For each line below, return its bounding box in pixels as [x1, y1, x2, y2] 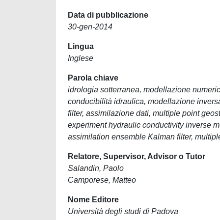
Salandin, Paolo [68, 164, 124, 172]
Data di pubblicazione [68, 11, 148, 19]
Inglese [68, 54, 93, 62]
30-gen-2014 [68, 23, 112, 31]
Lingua [68, 42, 94, 51]
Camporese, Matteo [68, 176, 136, 184]
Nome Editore [68, 195, 119, 204]
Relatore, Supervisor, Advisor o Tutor [68, 152, 205, 161]
